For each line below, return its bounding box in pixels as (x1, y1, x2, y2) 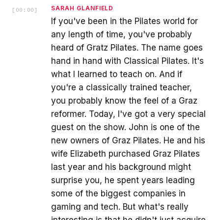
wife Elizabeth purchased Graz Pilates (51, 148, 200, 159)
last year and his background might (51, 162, 191, 172)
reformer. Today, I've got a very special (51, 109, 206, 119)
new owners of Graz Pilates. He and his (51, 135, 205, 145)
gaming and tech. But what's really (51, 201, 189, 212)
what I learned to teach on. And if (51, 69, 182, 79)
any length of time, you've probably (51, 29, 192, 39)
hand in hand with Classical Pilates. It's (51, 55, 204, 66)
